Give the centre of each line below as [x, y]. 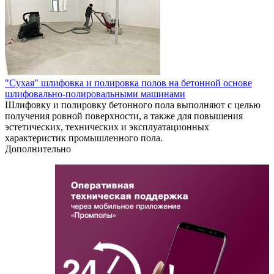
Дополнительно [38, 149]
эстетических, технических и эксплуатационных [107, 127]
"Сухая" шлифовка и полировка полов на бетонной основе [128, 83]
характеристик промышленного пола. [84, 138]
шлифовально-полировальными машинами [95, 94]
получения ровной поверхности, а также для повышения [124, 116]
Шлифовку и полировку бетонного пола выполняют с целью [133, 105]
